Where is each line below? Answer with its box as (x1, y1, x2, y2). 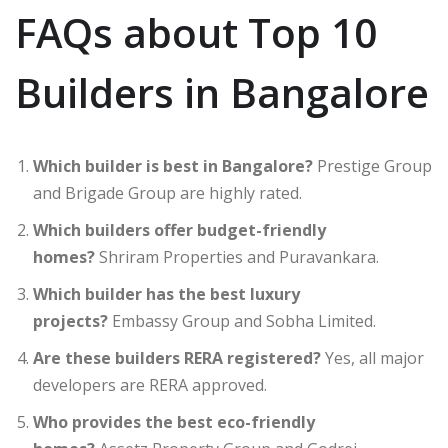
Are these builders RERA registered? (33, 346, 321, 369)
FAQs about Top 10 (15, 4, 377, 60)
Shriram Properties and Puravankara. (95, 245, 379, 268)
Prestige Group (313, 154, 432, 177)
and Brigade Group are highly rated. (33, 181, 302, 204)
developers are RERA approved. (33, 373, 267, 396)
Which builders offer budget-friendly (33, 218, 326, 241)
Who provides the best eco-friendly (33, 410, 315, 433)
